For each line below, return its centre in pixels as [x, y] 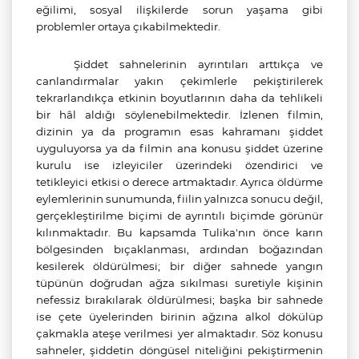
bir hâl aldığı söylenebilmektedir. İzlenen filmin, [179, 115]
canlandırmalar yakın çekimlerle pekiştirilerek [179, 81]
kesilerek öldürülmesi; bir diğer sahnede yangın [179, 266]
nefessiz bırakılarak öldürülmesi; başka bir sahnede [179, 300]
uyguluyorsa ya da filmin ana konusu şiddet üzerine [179, 148]
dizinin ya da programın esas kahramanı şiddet [179, 131]
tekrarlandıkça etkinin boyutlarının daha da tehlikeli [179, 98]
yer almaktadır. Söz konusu [250, 333]
